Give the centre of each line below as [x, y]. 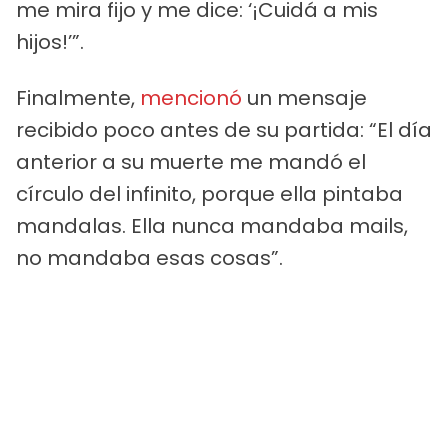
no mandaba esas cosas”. [149, 257]
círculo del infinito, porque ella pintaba [209, 193]
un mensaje [304, 97]
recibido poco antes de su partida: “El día [224, 129]
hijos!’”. [50, 41]
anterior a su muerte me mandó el [191, 161]
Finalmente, [78, 97]
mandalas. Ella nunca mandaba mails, [212, 225]
